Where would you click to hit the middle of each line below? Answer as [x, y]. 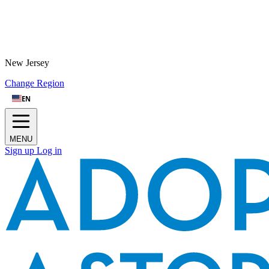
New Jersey [27, 63]
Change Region [35, 83]
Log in [49, 150]
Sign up [21, 150]
